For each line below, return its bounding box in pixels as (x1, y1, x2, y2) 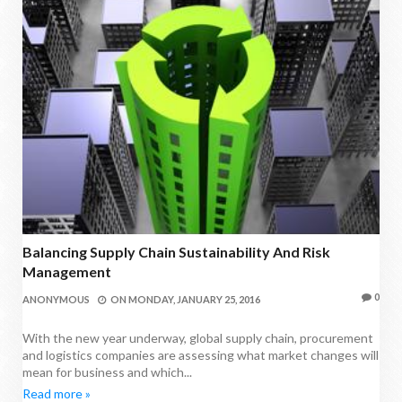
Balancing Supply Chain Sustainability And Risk (22, 242, 330, 260)
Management (22, 262, 111, 280)
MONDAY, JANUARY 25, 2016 (128, 293, 260, 305)
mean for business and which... (22, 363, 192, 380)
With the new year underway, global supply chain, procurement (22, 329, 373, 345)
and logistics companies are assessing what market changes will (22, 346, 379, 363)
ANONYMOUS (22, 293, 90, 305)
